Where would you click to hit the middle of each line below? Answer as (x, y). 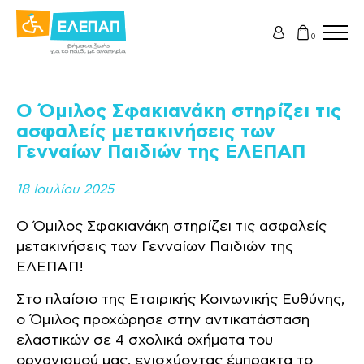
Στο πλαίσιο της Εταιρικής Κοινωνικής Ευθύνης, (180, 300)
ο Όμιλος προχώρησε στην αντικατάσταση (163, 320)
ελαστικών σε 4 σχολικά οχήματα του (145, 340)
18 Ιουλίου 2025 (65, 189)
